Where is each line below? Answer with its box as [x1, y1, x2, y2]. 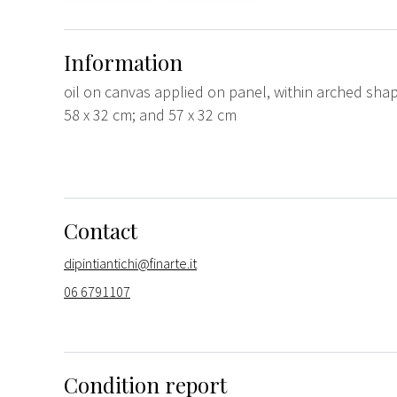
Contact [64, 215, 137, 245]
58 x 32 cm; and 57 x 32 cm [64, 104, 237, 125]
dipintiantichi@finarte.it [64, 253, 197, 272]
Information [64, 47, 183, 76]
